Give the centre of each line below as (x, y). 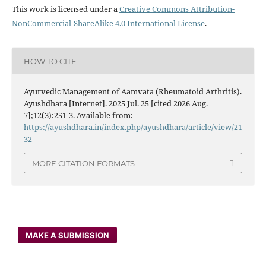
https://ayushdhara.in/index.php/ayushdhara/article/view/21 (133, 127)
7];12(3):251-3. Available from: (78, 115)
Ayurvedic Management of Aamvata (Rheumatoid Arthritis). (132, 92)
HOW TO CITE (50, 61)
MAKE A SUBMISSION (68, 235)
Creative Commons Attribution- (177, 9)
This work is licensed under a (65, 9)
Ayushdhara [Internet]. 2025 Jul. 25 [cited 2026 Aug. (115, 104)
